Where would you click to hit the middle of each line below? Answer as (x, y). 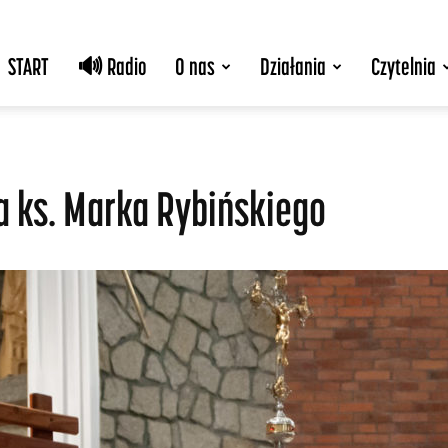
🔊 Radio (112, 66)
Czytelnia (403, 66)
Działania (293, 66)
